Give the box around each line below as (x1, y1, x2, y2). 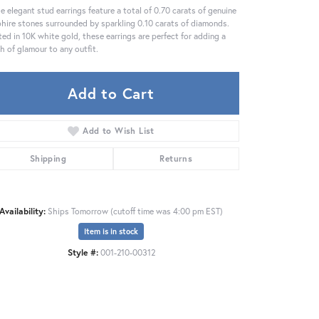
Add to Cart (68, 83, 155, 104)
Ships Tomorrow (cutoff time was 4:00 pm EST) (48, 205, 223, 217)
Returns (159, 153, 193, 164)
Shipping (29, 153, 66, 164)
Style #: (67, 246, 98, 258)
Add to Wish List (83, 125, 155, 137)
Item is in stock (84, 226, 138, 237)
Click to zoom (128, 246, 180, 259)
